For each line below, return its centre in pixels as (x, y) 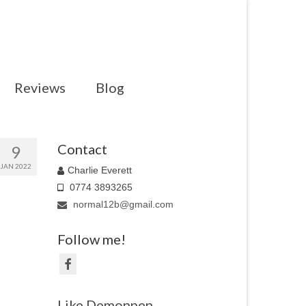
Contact (82, 149)
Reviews (40, 87)
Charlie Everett (99, 170)
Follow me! (91, 239)
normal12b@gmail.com (122, 204)
